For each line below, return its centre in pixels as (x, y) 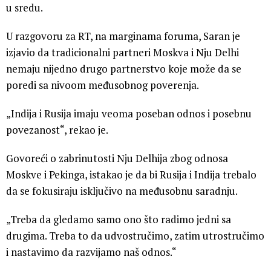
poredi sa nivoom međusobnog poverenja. (103, 85)
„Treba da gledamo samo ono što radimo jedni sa (119, 220)
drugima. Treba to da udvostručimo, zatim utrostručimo (135, 236)
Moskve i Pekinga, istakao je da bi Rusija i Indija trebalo (131, 175)
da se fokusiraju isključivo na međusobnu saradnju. (122, 191)
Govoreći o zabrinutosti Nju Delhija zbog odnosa (117, 158)
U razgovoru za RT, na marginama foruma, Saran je (123, 36)
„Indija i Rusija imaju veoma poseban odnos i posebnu (129, 114)
